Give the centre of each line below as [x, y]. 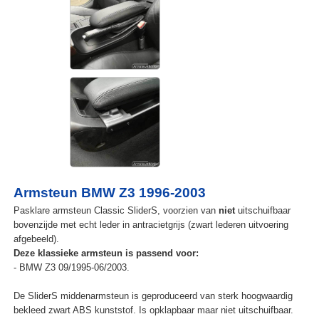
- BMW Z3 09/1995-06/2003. [71, 268]
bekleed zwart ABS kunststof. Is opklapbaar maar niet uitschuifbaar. [153, 310]
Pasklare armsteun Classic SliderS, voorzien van [116, 211]
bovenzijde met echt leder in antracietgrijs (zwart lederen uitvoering [151, 225]
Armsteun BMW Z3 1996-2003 [109, 193]
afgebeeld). [36, 239]
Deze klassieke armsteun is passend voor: [106, 253]
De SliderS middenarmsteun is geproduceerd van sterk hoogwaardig [153, 296]
